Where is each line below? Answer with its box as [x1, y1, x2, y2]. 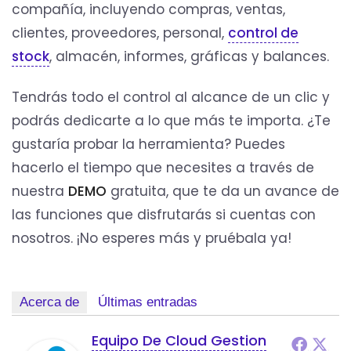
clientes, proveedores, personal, [12, 24, 228, 43]
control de [228, 24, 299, 43]
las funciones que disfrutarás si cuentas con [12, 205, 316, 225]
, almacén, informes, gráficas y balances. [49, 47, 333, 67]
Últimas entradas [98, 295, 197, 310]
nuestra [12, 182, 68, 201]
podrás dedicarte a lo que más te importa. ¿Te [12, 111, 331, 131]
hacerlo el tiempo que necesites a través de [12, 158, 314, 178]
